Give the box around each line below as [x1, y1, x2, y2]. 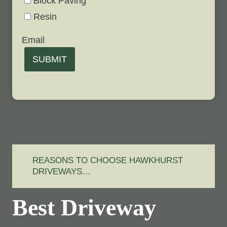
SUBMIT [32, 54, 67, 64]
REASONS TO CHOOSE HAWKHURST [32, 155, 183, 165]
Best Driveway [12, 194, 156, 220]
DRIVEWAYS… [32, 166, 91, 176]
